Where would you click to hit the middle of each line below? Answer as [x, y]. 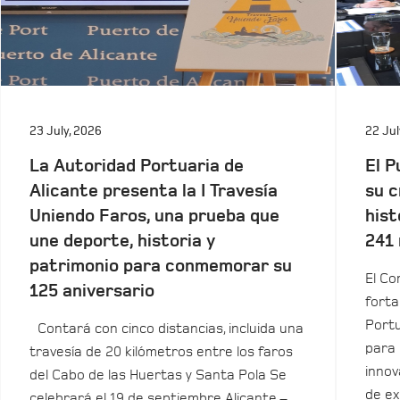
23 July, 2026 [66, 131]
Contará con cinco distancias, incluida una [167, 329]
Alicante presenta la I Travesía [154, 191]
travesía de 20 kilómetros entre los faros [161, 352]
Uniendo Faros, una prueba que [154, 216]
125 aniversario [92, 291]
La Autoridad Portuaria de [137, 166]
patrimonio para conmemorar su [161, 266]
